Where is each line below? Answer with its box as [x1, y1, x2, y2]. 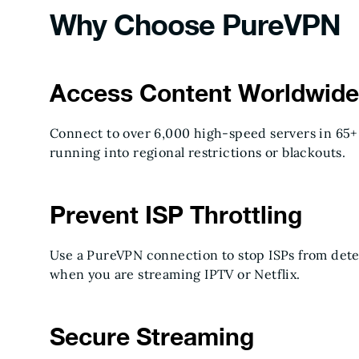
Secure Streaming [50, 322, 254, 351]
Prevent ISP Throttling [50, 200, 302, 229]
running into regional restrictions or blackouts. [50, 144, 346, 160]
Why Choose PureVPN [50, 7, 341, 42]
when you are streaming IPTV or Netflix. [50, 266, 301, 282]
